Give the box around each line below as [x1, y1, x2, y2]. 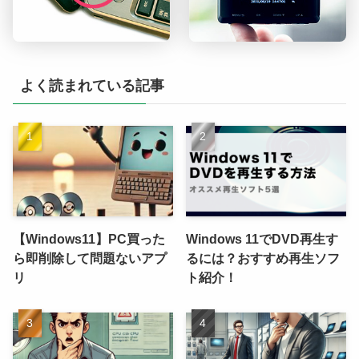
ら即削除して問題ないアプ [13, 250, 167, 265]
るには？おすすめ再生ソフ [186, 250, 341, 265]
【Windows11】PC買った [13, 231, 165, 246]
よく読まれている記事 [19, 78, 164, 95]
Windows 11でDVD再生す [186, 231, 339, 246]
